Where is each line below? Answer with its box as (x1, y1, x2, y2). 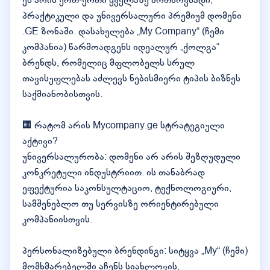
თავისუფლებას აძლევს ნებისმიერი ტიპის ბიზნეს (22, 72, 240, 85)
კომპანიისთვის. (22, 213, 92, 226)
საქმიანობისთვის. (22, 87, 102, 101)
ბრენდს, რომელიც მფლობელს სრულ (22, 56, 195, 69)
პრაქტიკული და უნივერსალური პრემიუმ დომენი (22, 9, 242, 22)
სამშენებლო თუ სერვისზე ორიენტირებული (22, 197, 219, 210)
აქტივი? (22, 134, 58, 148)
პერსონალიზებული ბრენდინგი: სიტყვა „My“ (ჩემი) (22, 244, 248, 257)
